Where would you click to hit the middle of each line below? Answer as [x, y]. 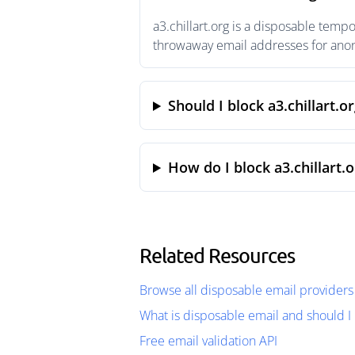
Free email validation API [208, 341]
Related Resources [217, 255]
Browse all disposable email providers [246, 290]
